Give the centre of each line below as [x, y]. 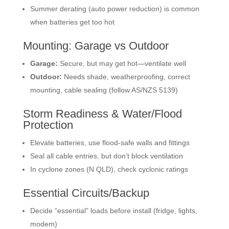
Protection [48, 125]
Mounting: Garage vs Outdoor [96, 46]
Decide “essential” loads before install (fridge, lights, [113, 211]
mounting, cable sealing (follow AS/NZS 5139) [104, 90]
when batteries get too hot [72, 22]
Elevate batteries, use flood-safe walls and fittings [110, 143]
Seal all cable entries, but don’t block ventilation [106, 156]
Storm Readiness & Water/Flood [102, 114]
